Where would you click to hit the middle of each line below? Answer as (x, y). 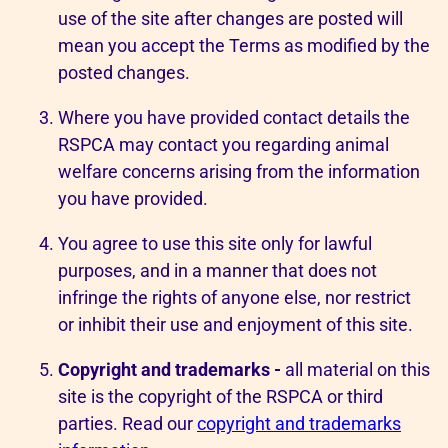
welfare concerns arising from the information (239, 171)
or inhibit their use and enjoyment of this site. (235, 324)
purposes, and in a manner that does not (217, 270)
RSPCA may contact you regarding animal (223, 144)
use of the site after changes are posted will (230, 18)
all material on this (355, 369)
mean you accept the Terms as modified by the (244, 45)
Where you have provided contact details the (234, 117)
